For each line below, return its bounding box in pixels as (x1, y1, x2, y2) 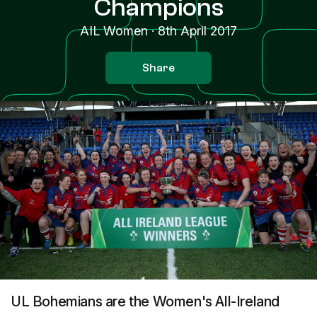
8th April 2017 (158, 23, 237, 38)
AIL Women (80, 23, 148, 38)
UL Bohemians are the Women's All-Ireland (11, 293, 280, 310)
